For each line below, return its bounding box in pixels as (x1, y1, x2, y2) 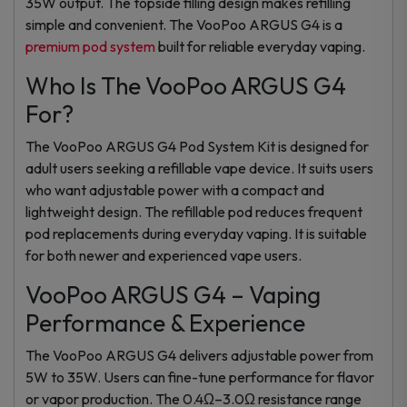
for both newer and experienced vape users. (25, 245, 302, 264)
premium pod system (25, 36, 155, 55)
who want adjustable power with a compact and (25, 180, 324, 199)
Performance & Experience (25, 307, 305, 338)
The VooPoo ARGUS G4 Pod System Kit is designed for (25, 136, 369, 155)
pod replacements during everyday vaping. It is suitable (25, 223, 367, 243)
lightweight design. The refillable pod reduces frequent (25, 202, 362, 221)
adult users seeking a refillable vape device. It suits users (25, 158, 373, 177)
